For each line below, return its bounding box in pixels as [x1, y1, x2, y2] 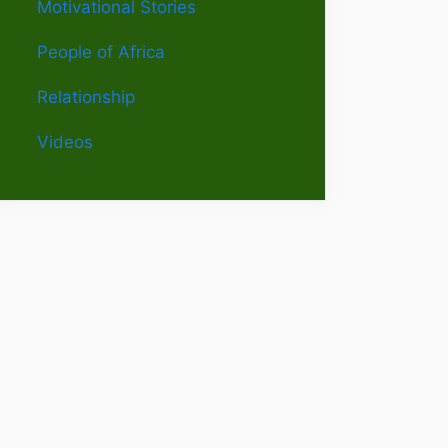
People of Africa [37, 42, 165, 62]
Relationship [37, 87, 135, 107]
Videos [37, 132, 93, 152]
